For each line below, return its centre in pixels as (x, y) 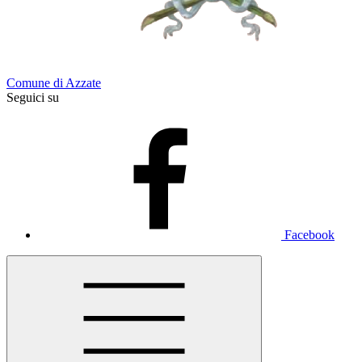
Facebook (309, 235)
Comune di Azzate (54, 83)
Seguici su (33, 97)
